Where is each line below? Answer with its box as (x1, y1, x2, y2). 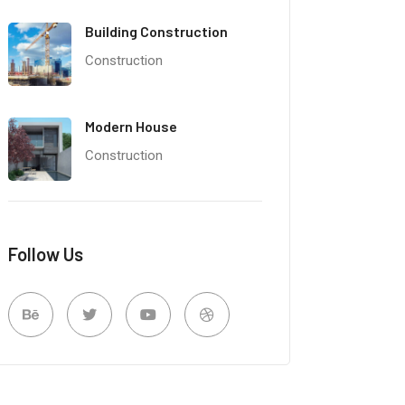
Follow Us (7, 243, 83, 265)
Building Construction (84, 23, 228, 40)
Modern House (84, 118, 177, 135)
